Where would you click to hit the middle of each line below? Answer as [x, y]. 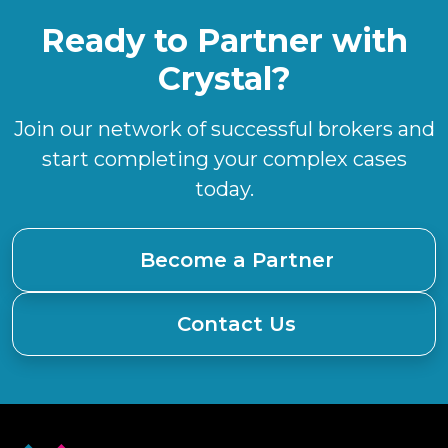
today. [224, 188]
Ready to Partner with [224, 40]
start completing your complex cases [224, 158]
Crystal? [224, 78]
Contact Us [236, 323]
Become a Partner [236, 259]
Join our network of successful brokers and [224, 128]
